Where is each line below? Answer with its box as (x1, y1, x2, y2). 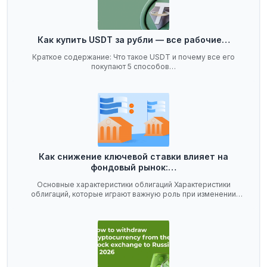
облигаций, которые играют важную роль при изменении (31, 190, 236, 198)
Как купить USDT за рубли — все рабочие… (37, 35, 230, 45)
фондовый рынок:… (91, 162, 176, 172)
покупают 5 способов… (91, 62, 176, 71)
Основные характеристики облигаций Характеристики (36, 180, 231, 189)
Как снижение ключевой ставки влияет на (39, 151, 228, 162)
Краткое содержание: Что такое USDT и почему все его (32, 52, 235, 61)
